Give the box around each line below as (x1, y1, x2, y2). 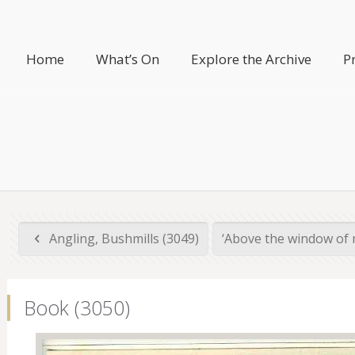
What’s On (96, 50, 160, 68)
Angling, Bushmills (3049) (45, 230, 199, 247)
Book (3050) (23, 294, 130, 321)
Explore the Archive (191, 50, 312, 68)
